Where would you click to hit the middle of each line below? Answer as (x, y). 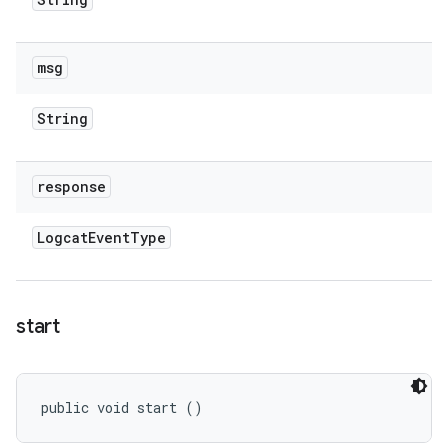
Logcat (62, 237)
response (71, 186)
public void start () (122, 407)
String (62, 118)
